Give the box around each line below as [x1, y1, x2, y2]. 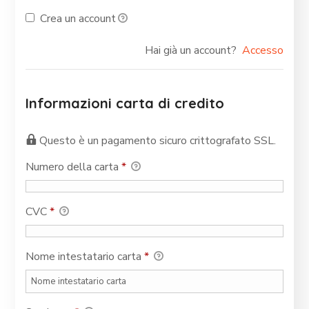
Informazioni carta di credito [26, 94, 225, 112]
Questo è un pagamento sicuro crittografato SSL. [39, 133, 277, 149]
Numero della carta [26, 159, 122, 175]
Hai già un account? [144, 43, 242, 59]
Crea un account [39, 11, 116, 27]
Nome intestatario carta [26, 249, 145, 265]
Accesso [241, 43, 283, 59]
